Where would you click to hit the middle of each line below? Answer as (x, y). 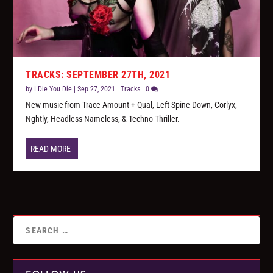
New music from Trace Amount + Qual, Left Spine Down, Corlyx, (132, 105)
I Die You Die (53, 89)
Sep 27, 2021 (97, 89)
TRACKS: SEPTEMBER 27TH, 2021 (98, 75)
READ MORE (51, 149)
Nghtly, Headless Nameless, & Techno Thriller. (103, 119)
